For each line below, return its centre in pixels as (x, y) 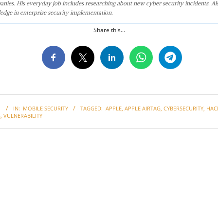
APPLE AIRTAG (143, 108)
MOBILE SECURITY (45, 108)
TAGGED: (91, 108)
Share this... (109, 30)
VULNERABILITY (23, 115)
